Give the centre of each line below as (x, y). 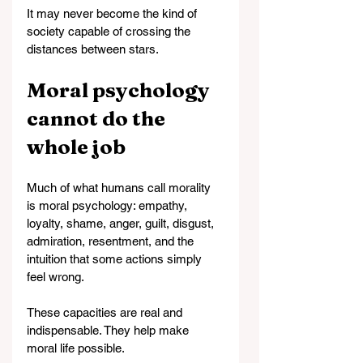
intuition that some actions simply (116, 259)
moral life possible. (76, 348)
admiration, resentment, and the (112, 241)
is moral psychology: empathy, (109, 206)
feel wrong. (56, 277)
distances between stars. (93, 49)
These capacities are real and (106, 313)
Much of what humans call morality (120, 188)
